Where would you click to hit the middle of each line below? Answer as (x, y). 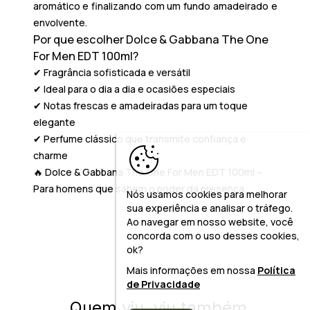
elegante (54, 122)
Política (276, 270)
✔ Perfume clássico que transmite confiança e (139, 138)
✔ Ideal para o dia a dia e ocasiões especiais (134, 89)
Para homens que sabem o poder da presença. (139, 188)
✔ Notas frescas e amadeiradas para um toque (140, 105)
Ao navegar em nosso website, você (210, 222)
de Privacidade (163, 284)
